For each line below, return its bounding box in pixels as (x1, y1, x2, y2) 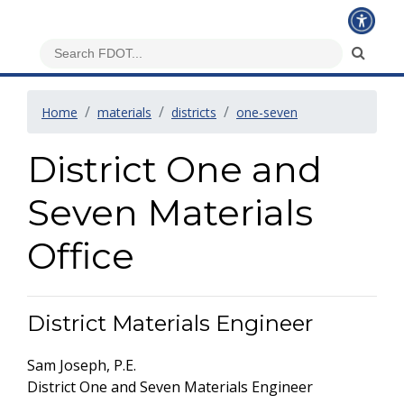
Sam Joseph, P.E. (27, 355, 136, 375)
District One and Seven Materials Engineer (27, 377, 313, 397)
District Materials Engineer (27, 310, 313, 336)
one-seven (236, 104, 298, 121)
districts (171, 104, 216, 121)
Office (27, 234, 134, 278)
